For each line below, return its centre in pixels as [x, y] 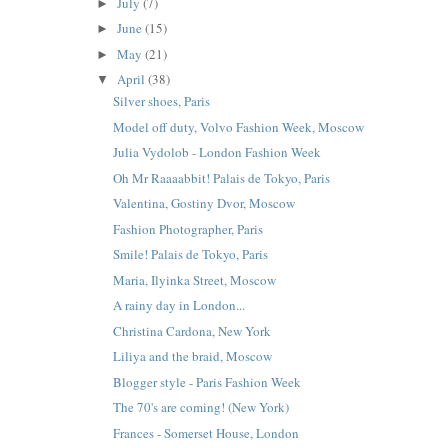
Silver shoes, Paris [162, 101]
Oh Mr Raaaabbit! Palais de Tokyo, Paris [222, 177]
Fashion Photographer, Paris [188, 228]
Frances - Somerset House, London [206, 432]
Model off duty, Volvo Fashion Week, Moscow [239, 126]
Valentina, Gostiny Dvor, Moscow [204, 203]
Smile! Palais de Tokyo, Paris [191, 254]
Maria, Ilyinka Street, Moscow [195, 279]
